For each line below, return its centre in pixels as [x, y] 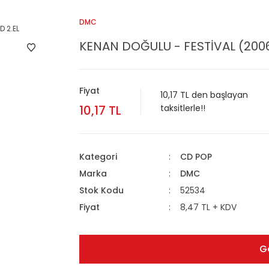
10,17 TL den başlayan [204, 95]
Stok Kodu [101, 190]
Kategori [98, 157]
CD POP [196, 157]
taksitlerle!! [183, 108]
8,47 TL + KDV [208, 207]
